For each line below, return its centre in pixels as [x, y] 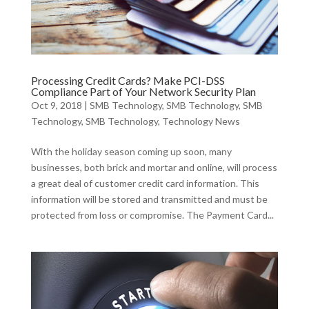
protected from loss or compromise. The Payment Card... [152, 215]
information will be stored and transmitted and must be [149, 199]
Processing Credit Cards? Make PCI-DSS [128, 81]
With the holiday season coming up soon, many [131, 152]
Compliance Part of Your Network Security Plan [143, 92]
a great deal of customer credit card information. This [145, 183]
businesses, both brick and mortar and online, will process [154, 168]
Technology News [201, 121]
